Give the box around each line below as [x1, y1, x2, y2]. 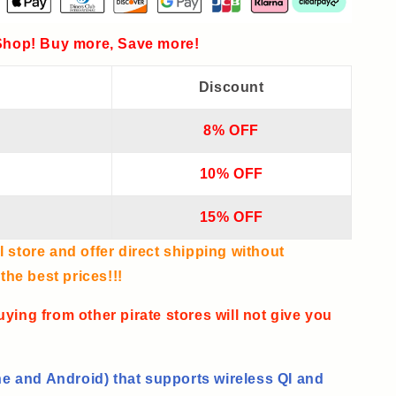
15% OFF [199, 209, 263, 225]
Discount [198, 80, 264, 95]
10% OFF [199, 166, 263, 182]
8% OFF [203, 123, 260, 139]
